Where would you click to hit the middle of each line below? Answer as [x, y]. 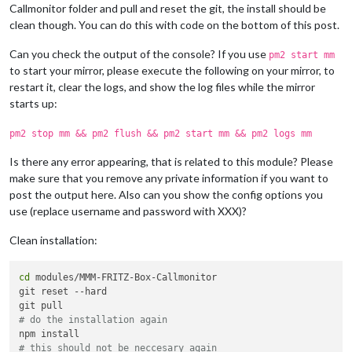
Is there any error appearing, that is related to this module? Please [171, 161]
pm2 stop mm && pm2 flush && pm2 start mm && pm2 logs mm [161, 133]
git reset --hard [63, 291]
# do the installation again [93, 320]
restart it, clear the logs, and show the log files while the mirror [162, 86]
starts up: [33, 103]
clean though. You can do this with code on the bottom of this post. [174, 24]
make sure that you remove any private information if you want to [169, 178]
